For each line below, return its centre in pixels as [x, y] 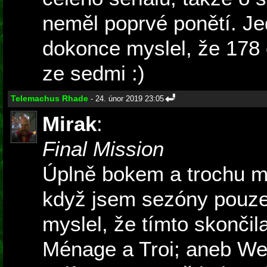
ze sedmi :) [94, 73]
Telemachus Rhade [49, 99]
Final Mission [103, 149]
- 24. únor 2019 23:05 [126, 99]
